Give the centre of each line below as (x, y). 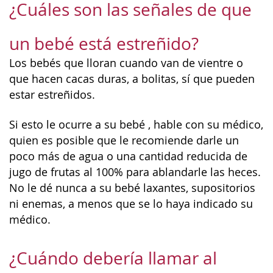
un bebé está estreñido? (104, 44)
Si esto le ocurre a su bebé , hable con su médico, (136, 124)
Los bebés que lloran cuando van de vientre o (126, 63)
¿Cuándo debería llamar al (113, 258)
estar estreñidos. (52, 95)
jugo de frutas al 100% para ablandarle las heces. (135, 172)
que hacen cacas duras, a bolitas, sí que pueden (132, 79)
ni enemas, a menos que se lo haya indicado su (131, 204)
